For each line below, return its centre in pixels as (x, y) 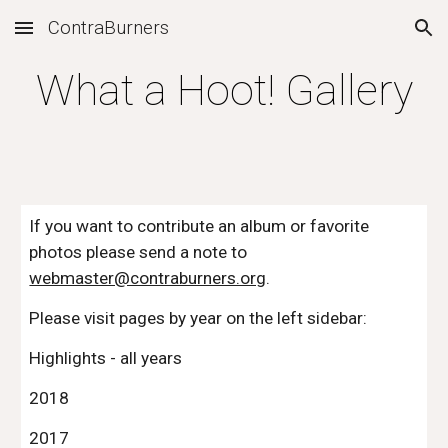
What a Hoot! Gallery (224, 90)
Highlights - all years (108, 358)
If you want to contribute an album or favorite (199, 226)
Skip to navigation (369, 37)
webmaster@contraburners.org (148, 278)
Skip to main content (87, 37)
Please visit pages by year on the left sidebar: (198, 318)
